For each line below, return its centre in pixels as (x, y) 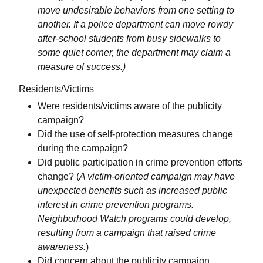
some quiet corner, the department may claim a (134, 53)
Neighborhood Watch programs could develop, (134, 219)
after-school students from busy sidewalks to (129, 39)
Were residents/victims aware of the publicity (130, 106)
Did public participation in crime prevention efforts (140, 163)
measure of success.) (82, 67)
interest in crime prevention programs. (116, 205)
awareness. (62, 247)
